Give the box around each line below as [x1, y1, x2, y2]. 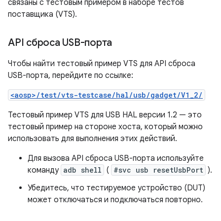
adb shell [63, 165, 102, 175]
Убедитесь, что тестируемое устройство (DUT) [28, 183, 205, 193]
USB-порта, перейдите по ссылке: [8, 71, 133, 81]
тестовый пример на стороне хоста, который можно [8, 122, 203, 132]
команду [28, 165, 61, 176]
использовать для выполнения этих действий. [8, 134, 177, 144]
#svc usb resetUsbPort [113, 165, 203, 175]
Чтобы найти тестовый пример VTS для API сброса [8, 59, 195, 69]
